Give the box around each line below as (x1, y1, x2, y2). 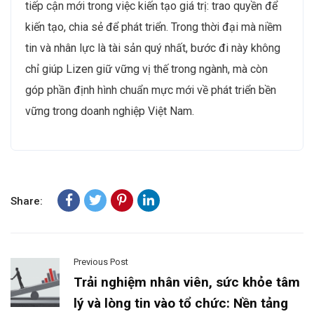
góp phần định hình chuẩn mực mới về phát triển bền (25, 83, 276, 97)
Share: (11, 194, 43, 207)
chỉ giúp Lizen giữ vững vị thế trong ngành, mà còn (25, 62, 268, 76)
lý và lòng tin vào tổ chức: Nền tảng (74, 294, 288, 311)
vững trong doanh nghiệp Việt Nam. (25, 104, 194, 118)
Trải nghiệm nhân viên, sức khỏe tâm (74, 273, 300, 290)
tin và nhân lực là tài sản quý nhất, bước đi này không (25, 41, 280, 55)
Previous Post (74, 256, 128, 267)
